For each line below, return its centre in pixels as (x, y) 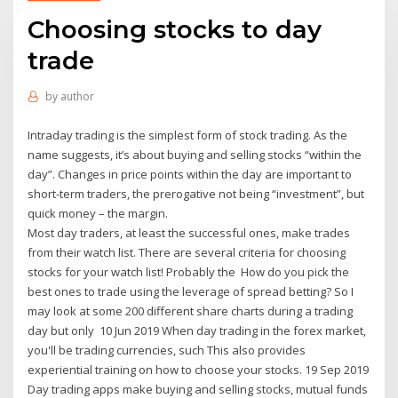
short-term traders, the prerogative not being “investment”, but (196, 193)
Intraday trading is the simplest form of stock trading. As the (188, 135)
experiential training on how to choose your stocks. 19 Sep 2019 (199, 369)
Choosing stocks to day (175, 29)
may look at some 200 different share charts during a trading (191, 310)
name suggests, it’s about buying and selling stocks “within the (195, 154)
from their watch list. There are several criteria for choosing (187, 252)
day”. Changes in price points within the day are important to (190, 174)
